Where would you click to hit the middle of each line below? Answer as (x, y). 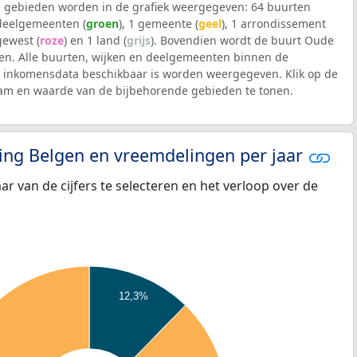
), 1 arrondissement (274, 24)
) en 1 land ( (95, 41)
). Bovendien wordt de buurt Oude (242, 41)
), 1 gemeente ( (159, 24)
